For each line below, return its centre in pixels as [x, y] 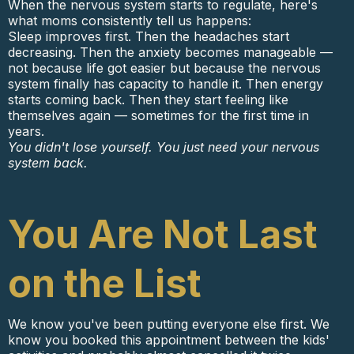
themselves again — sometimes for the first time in [158, 116]
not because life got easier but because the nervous [164, 68]
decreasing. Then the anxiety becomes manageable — [170, 53]
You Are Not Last [163, 235]
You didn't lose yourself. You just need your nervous [164, 147]
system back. [48, 163]
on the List [105, 284]
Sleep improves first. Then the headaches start [149, 37]
